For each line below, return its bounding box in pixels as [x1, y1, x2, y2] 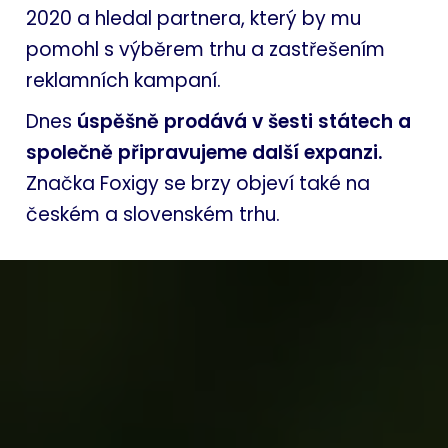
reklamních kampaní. [25, 66, 226, 94]
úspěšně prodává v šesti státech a [76, 107, 411, 135]
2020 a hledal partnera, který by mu [25, 4, 361, 32]
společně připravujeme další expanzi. [25, 138, 383, 166]
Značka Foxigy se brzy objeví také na [25, 169, 370, 197]
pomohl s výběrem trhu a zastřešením [25, 35, 385, 63]
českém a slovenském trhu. [25, 200, 280, 228]
